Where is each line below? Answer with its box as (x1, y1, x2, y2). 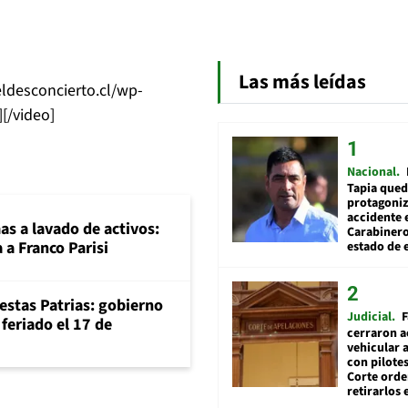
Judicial (347, 307, 392, 326)
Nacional (347, 162, 396, 181)
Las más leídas (239, 66, 366, 97)
